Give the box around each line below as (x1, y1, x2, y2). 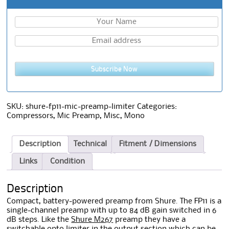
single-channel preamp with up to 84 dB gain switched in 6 (7, 207, 217, 214)
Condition (50, 158, 85, 166)
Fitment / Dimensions (119, 140, 197, 148)
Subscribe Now (91, 66, 138, 73)
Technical (73, 140, 107, 148)
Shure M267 (71, 216, 113, 223)
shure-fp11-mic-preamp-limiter (26, 103, 135, 111)
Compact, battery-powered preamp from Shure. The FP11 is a (7, 197, 222, 205)
